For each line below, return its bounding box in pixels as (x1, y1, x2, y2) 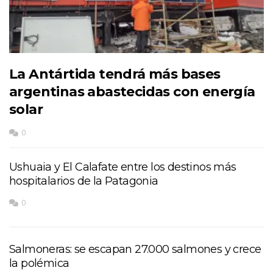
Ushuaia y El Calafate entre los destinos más (9, 160, 236, 174)
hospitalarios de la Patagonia (9, 174, 158, 188)
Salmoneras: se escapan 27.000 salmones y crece (9, 242, 261, 256)
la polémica (9, 256, 69, 270)
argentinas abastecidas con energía (9, 83, 255, 100)
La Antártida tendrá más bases (9, 65, 221, 82)
